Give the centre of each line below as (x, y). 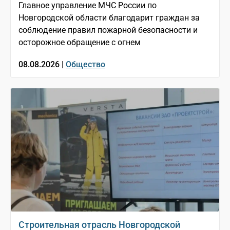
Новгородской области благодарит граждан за (109, 18)
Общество (85, 65)
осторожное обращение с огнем (80, 43)
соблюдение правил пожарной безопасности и (108, 30)
